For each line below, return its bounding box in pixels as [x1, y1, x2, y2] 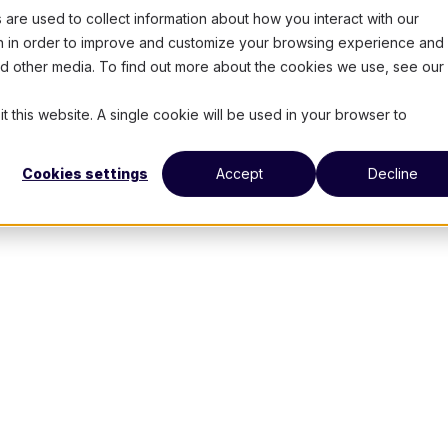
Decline [368, 165, 418, 182]
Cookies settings [22, 165, 148, 182]
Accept [215, 165, 263, 182]
